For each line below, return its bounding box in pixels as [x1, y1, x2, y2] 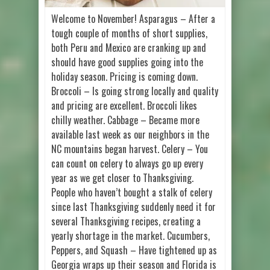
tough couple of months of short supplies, [51, 25, 207, 40]
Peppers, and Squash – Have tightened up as [51, 242, 217, 257]
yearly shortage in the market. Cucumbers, [51, 228, 210, 243]
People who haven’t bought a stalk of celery [51, 184, 212, 199]
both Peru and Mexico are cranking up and [51, 40, 206, 55]
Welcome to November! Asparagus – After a [51, 11, 215, 26]
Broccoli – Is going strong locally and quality [51, 83, 218, 98]
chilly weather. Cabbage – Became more [51, 112, 199, 127]
